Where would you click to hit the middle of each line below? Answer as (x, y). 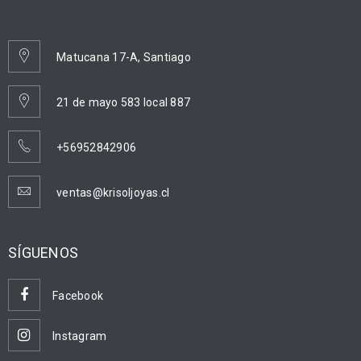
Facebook (78, 296)
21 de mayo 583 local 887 (123, 103)
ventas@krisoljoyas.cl (113, 193)
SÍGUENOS (43, 253)
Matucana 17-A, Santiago (124, 58)
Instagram (80, 336)
